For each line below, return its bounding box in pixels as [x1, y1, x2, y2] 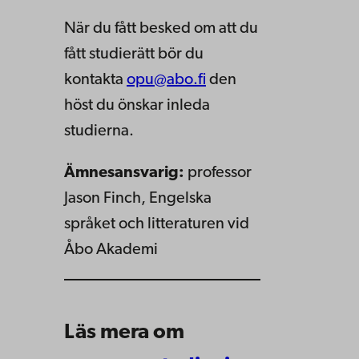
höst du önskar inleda [64, 98, 210, 115]
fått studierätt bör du [64, 46, 204, 63]
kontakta [64, 72, 127, 89]
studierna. [64, 123, 134, 140]
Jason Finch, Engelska [64, 191, 212, 208]
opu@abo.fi [127, 72, 206, 89]
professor [184, 165, 252, 182]
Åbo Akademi [64, 242, 158, 259]
